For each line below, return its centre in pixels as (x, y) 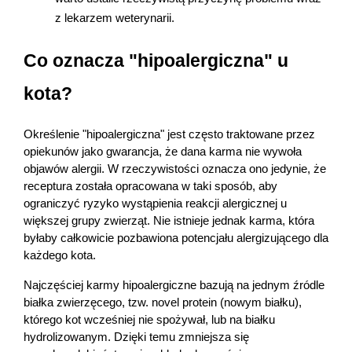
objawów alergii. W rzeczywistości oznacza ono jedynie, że (175, 169)
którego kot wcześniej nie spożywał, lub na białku (149, 320)
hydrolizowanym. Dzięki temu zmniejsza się (136, 337)
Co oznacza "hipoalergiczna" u (156, 61)
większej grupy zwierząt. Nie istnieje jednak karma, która (169, 221)
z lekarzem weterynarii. (115, 18)
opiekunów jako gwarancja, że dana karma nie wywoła (163, 152)
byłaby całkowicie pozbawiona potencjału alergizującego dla (176, 238)
